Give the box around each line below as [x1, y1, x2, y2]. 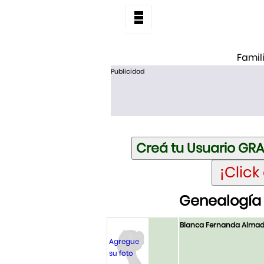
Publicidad [110, 67, 144, 76]
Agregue [109, 236, 139, 247]
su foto [109, 248, 133, 259]
